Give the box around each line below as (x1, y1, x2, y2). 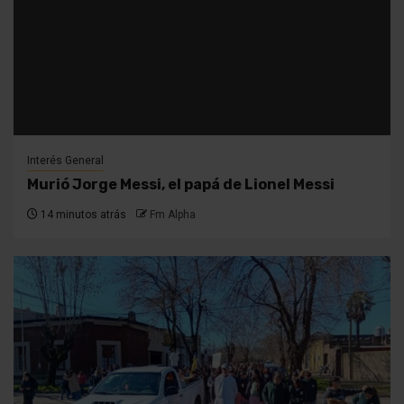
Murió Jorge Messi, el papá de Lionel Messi (27, 176, 335, 194)
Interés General (27, 154, 104, 168)
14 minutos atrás (38, 208, 126, 222)
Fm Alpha (150, 208, 196, 222)
